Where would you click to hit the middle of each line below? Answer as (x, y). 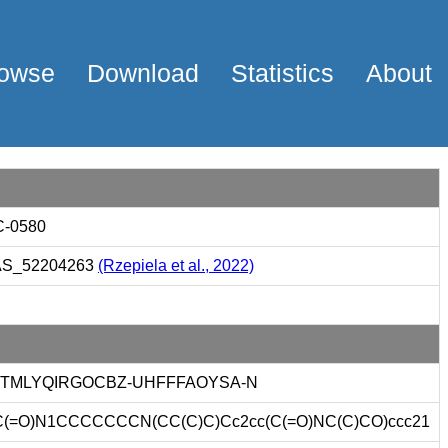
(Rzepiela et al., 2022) (176, 265)
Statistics (282, 73)
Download (143, 73)
